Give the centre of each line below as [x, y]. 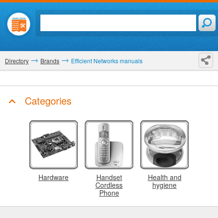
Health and [164, 177]
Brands [50, 61]
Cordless [109, 185]
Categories [47, 100]
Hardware [54, 177]
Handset [109, 177]
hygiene [164, 185]
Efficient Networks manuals [106, 61]
